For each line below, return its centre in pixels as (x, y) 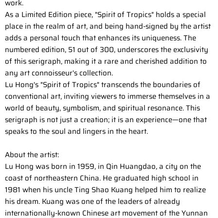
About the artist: (32, 155)
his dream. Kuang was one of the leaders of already (92, 202)
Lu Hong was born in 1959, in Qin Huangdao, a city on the (103, 167)
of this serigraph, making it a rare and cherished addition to (106, 62)
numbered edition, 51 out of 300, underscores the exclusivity (107, 50)
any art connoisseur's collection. (59, 73)
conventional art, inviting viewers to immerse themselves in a (108, 97)
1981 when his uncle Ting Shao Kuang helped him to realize (105, 190)
